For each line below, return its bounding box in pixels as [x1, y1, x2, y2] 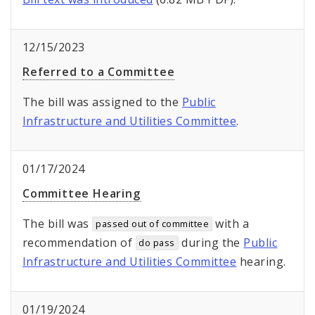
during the [178, 235, 244, 251]
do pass [139, 236, 175, 250]
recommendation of [22, 235, 136, 251]
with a [212, 216, 250, 232]
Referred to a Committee [22, 64, 175, 80]
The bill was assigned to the [22, 94, 182, 110]
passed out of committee [96, 217, 210, 231]
